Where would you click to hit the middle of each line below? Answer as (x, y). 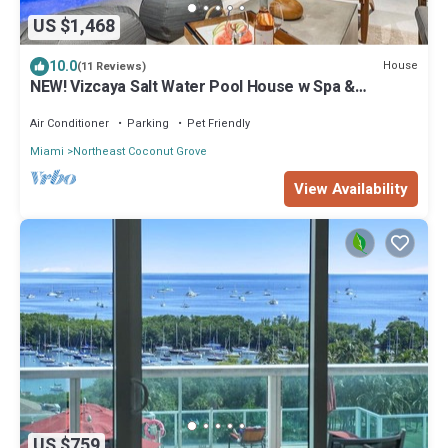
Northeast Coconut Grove (140, 151)
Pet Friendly (218, 123)
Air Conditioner (69, 123)
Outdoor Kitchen (90, 104)
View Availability (351, 188)
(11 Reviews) (111, 66)
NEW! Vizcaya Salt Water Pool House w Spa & (192, 86)
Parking (148, 123)
